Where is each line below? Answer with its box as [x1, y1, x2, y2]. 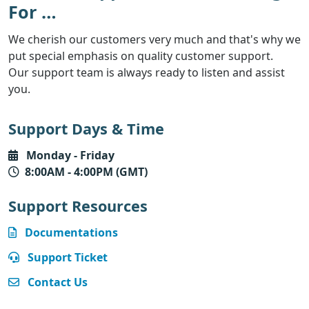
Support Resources [8, 195, 148, 216]
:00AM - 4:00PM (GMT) [31, 163, 148, 179]
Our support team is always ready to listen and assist [8, 64, 285, 80]
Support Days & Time [8, 118, 164, 139]
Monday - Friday [26, 147, 114, 163]
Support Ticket [28, 249, 108, 265]
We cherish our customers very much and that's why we [8, 31, 301, 47]
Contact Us [28, 274, 88, 290]
